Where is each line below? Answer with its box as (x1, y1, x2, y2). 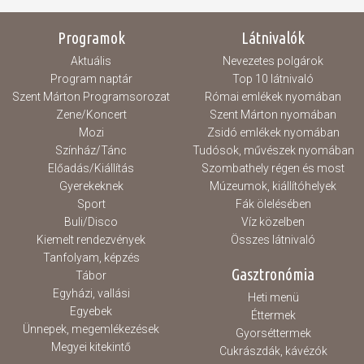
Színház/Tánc (55, 144, 127, 157)
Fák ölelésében (235, 197, 311, 210)
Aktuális (71, 54, 111, 67)
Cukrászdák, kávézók (219, 344, 327, 357)
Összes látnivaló (231, 233, 315, 246)
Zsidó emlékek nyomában (206, 126, 340, 139)
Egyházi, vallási (52, 287, 130, 300)
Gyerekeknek (58, 180, 123, 193)
